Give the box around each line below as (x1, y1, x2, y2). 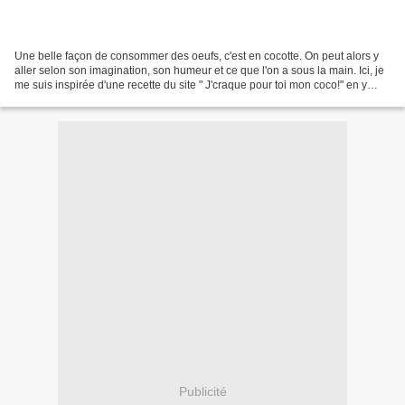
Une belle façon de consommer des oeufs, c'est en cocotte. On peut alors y (14, 49, 379, 62)
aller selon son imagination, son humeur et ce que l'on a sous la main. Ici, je (14, 63, 384, 77)
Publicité (178, 384, 227, 400)
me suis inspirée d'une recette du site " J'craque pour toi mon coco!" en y (14, 78, 367, 91)
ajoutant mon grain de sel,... (14, 92, 150, 106)
